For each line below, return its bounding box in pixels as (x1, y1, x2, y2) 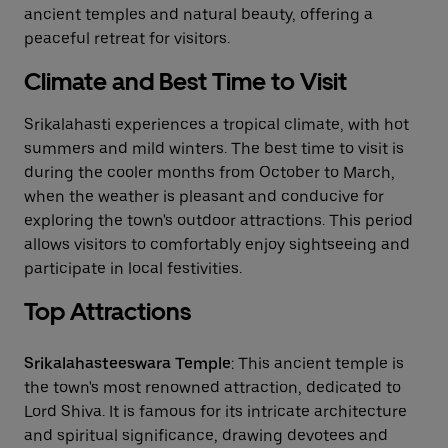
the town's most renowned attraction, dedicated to (24, 378, 401, 397)
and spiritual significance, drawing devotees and (24, 426, 388, 445)
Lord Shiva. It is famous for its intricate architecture (24, 402, 407, 421)
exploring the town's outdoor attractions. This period (24, 211, 413, 230)
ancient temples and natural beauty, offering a (24, 5, 373, 24)
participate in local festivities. (24, 259, 242, 278)
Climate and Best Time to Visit (24, 67, 347, 96)
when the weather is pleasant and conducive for (24, 187, 384, 206)
